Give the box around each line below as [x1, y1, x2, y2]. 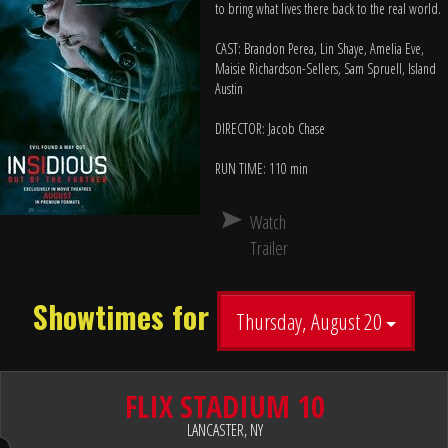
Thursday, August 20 [236, 306, 386, 336]
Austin [215, 79, 243, 98]
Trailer [249, 236, 288, 260]
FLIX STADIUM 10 [124, 386, 325, 427]
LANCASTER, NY [186, 419, 263, 441]
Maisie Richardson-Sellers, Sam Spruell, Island [215, 59, 436, 78]
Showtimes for [33, 293, 217, 339]
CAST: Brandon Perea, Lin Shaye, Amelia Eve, [215, 39, 424, 58]
